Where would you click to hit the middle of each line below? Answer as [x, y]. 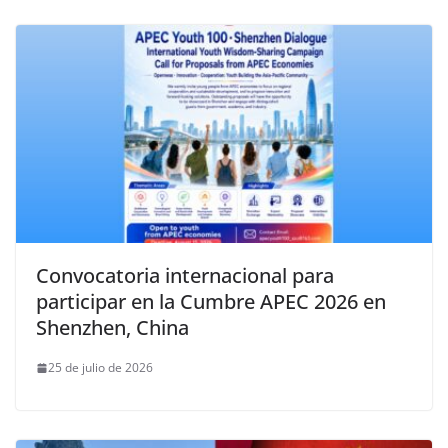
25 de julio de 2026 [100, 368]
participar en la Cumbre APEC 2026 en [211, 302]
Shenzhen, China [112, 328]
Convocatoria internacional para [185, 276]
